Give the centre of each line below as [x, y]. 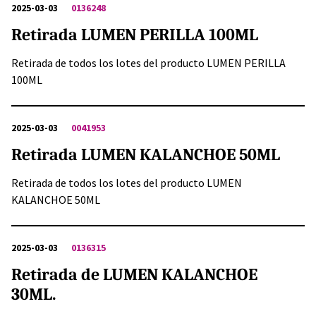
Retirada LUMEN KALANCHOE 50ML [146, 155]
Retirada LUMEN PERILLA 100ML [135, 35]
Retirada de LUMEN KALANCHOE [134, 275]
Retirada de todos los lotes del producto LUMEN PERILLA [148, 63]
